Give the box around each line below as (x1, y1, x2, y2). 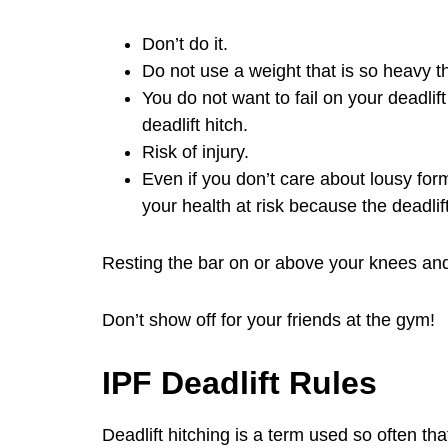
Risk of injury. (142, 142, 249, 162)
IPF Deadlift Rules (102, 365, 377, 401)
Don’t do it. (142, 34, 228, 54)
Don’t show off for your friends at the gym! (102, 310, 435, 330)
